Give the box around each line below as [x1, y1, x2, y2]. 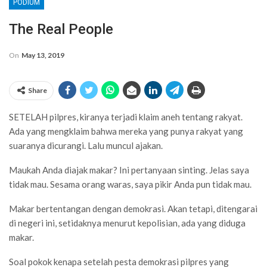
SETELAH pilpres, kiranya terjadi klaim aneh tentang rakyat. [9, 111, 243, 122]
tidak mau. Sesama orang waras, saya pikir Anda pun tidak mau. [9, 178, 252, 190]
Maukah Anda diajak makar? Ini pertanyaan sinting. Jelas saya [9, 164, 249, 175]
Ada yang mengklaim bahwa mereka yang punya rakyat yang [9, 125, 243, 136]
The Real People [9, 20, 113, 38]
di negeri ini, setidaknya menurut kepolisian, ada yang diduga [9, 217, 246, 228]
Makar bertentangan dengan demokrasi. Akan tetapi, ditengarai [9, 203, 257, 214]
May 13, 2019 [21, 50, 64, 60]
